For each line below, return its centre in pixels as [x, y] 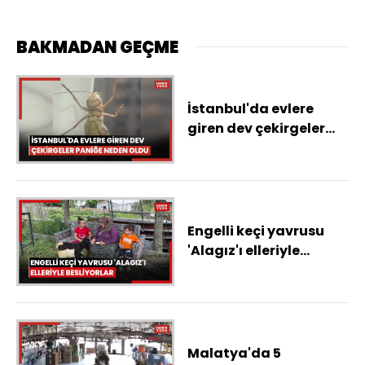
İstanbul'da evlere [251, 109]
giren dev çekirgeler [256, 129]
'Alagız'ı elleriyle [244, 251]
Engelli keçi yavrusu [256, 231]
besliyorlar [225, 270]
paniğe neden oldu [253, 148]
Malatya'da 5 [234, 354]
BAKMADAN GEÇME [97, 47]
